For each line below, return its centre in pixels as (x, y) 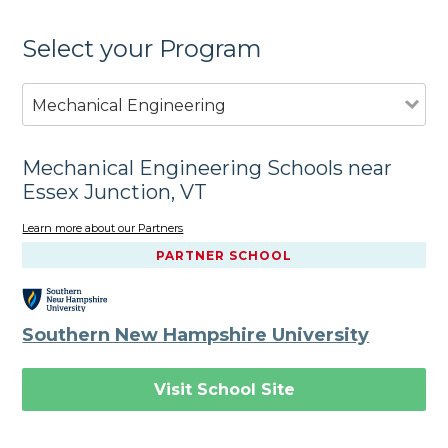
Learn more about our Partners (103, 228)
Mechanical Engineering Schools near (207, 167)
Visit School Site (224, 389)
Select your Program (142, 48)
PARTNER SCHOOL (224, 256)
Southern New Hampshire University (196, 334)
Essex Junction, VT (115, 191)
